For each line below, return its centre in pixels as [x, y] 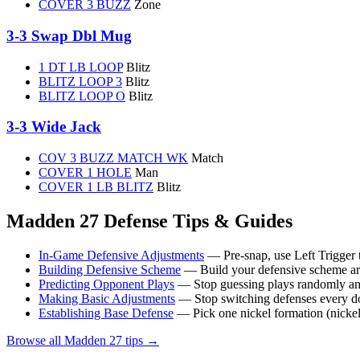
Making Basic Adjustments [107, 298]
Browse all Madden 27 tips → [83, 340]
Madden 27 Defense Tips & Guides [149, 221]
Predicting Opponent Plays [106, 284]
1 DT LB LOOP [81, 67]
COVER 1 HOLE [85, 173]
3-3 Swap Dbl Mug [69, 36]
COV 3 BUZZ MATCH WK [113, 158]
